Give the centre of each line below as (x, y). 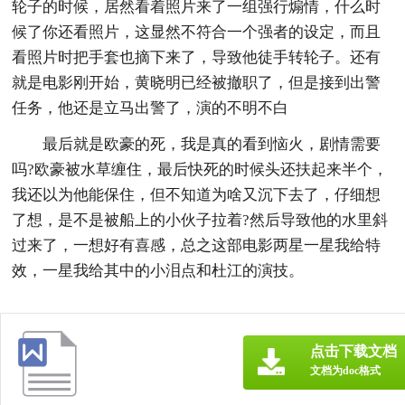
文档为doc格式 (345, 370)
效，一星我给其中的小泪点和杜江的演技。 (158, 270)
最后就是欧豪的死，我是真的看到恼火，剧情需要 (212, 144)
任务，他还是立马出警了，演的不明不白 (151, 108)
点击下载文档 (353, 351)
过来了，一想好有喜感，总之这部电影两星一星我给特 (197, 245)
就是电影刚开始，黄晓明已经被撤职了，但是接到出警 (197, 82)
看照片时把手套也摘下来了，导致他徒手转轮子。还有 (197, 57)
